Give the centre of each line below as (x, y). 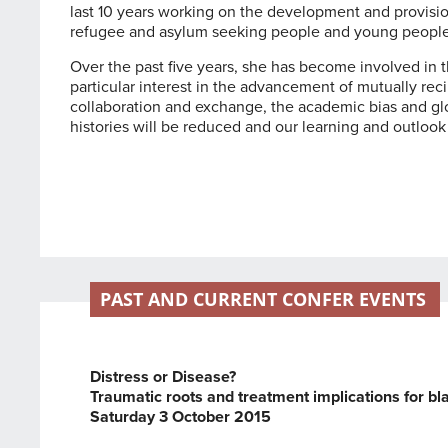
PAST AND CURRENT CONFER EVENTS (263, 298)
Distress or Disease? (163, 376)
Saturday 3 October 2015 (181, 416)
